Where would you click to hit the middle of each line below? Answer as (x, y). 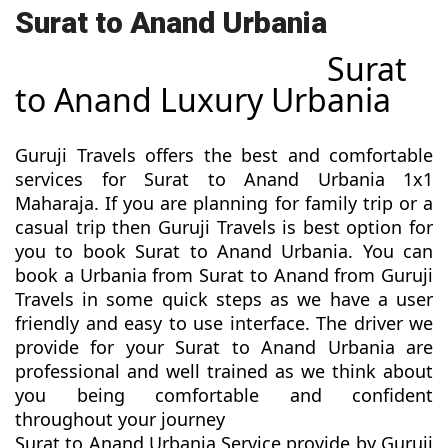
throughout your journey (120, 419)
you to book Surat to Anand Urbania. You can (224, 251)
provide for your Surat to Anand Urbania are (224, 347)
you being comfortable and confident (224, 395)
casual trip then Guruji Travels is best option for (224, 227)
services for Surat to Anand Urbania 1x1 (224, 179)
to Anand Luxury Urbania (207, 100)
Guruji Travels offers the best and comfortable (224, 155)
